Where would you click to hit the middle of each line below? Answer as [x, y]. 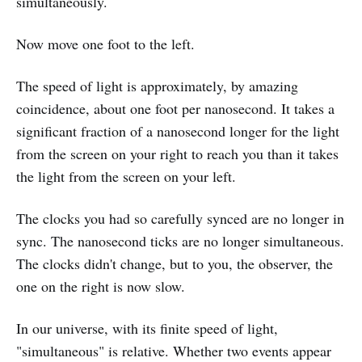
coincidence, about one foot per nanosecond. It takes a [175, 108]
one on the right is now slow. [101, 286]
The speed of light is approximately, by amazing [157, 85]
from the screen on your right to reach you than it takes [177, 153]
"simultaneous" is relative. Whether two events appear [174, 350]
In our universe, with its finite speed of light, [147, 328]
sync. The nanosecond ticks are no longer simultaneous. [180, 240]
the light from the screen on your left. [126, 176]
